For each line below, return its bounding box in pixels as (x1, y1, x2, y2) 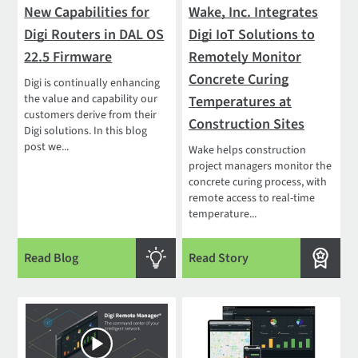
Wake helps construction (189, 141, 307, 158)
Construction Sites (189, 113, 305, 134)
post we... (24, 138, 70, 155)
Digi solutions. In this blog (24, 122, 148, 139)
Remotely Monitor (189, 46, 302, 67)
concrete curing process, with (189, 173, 328, 190)
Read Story (189, 249, 249, 267)
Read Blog (24, 249, 79, 267)
